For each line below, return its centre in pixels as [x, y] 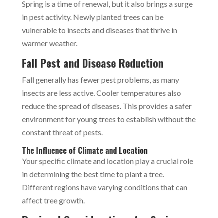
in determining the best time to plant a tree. [93, 174]
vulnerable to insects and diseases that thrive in [99, 30]
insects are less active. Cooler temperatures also [101, 92]
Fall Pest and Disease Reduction [92, 63]
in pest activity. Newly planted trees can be [92, 17]
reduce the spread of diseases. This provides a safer [107, 106]
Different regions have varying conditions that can [104, 187]
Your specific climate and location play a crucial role [107, 161]
